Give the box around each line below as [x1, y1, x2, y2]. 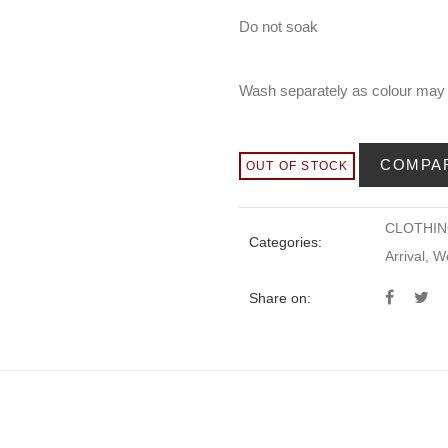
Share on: [249, 290, 311, 306]
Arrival [385, 248, 425, 264]
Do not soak [239, 18, 318, 35]
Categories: [249, 234, 322, 250]
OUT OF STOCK [246, 159, 349, 173]
